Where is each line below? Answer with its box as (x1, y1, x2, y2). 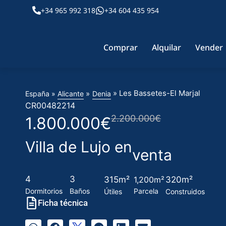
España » (25, 89, 58, 98)
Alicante (58, 89, 84, 98)
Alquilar (152, 42, 181, 53)
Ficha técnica (38, 198, 88, 208)
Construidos (165, 187, 205, 196)
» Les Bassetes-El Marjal (113, 88, 200, 98)
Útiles (104, 187, 123, 196)
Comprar (103, 42, 138, 53)
